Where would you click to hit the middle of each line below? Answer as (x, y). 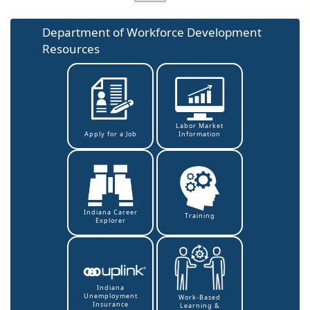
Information (200, 134)
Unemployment (110, 296)
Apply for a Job (110, 134)
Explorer (110, 221)
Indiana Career (110, 212)
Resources (71, 49)
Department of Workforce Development (152, 33)
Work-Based (200, 298)
